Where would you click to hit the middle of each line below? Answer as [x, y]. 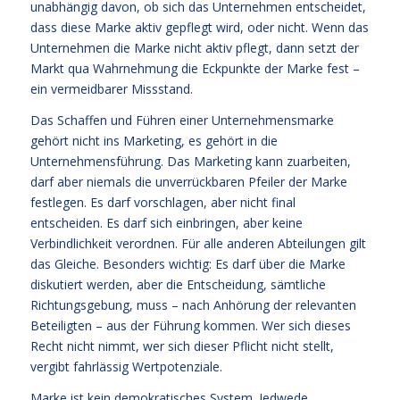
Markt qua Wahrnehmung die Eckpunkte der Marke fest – [195, 69]
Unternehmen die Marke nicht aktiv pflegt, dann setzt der [194, 48]
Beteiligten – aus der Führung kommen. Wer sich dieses [190, 326]
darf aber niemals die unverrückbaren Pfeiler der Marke [188, 182]
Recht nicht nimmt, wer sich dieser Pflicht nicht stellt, [182, 346]
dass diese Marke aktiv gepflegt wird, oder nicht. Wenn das [199, 28]
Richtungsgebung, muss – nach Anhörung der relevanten [193, 305]
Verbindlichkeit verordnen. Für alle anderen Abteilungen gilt [198, 244]
